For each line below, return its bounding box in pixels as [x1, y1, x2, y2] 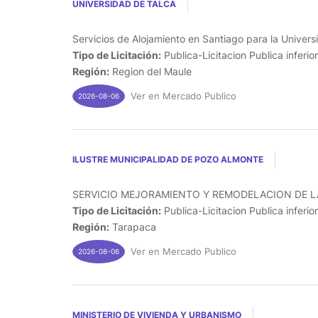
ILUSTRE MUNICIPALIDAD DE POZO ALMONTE [72, 153, 263, 165]
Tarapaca [109, 220, 156, 233]
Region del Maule [109, 65, 192, 77]
